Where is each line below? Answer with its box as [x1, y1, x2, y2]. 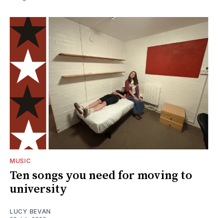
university [10, 182, 67, 197]
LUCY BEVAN [10, 207, 51, 215]
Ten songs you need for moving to [10, 168, 192, 183]
